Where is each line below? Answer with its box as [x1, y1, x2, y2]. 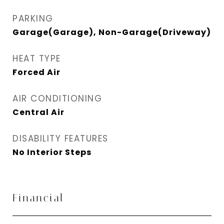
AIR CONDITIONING [12, 92, 102, 104]
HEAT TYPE [12, 52, 61, 64]
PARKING [12, 12, 53, 24]
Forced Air [12, 66, 60, 78]
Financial [12, 192, 64, 204]
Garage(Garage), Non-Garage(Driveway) [12, 26, 211, 38]
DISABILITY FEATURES [12, 132, 108, 144]
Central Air [12, 106, 64, 118]
